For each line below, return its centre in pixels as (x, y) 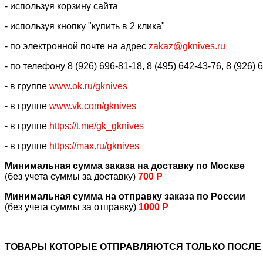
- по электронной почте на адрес (77, 46)
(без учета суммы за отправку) (72, 207)
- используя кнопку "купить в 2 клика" (85, 26)
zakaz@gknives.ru (187, 46)
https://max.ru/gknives (94, 146)
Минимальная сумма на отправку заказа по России (125, 196)
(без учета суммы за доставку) (71, 176)
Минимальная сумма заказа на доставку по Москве (125, 166)
